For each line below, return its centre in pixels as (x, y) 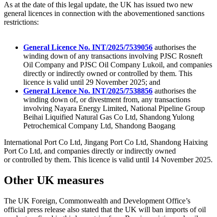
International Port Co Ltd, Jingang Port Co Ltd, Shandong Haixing (106, 142)
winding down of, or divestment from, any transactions (107, 100)
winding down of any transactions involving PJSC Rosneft (113, 56)
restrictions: (21, 22)
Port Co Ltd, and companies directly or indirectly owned (90, 151)
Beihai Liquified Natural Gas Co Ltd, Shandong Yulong (109, 117)
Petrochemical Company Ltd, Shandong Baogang (99, 126)
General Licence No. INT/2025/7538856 (88, 91)
